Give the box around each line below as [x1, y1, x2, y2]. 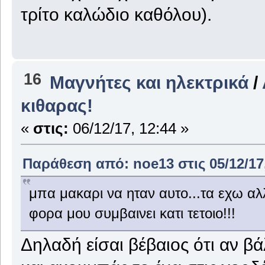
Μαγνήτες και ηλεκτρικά [50, 72, 249, 93]
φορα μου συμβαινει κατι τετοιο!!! [28, 205, 235, 222]
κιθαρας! [20, 95, 93, 116]
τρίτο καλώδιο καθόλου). [20, 4, 212, 24]
